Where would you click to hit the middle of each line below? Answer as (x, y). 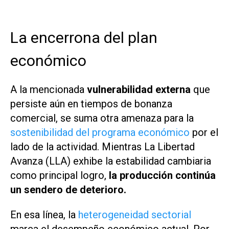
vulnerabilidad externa (139, 89)
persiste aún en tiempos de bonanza (91, 104)
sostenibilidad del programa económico (100, 132)
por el (204, 132)
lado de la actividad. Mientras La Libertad (102, 146)
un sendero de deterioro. (68, 189)
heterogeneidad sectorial (135, 214)
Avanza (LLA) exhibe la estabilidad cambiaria (111, 161)
